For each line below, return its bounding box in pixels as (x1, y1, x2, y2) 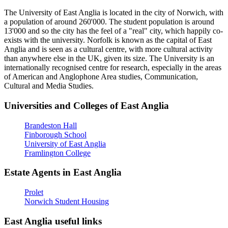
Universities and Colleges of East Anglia (4, 100, 169, 111)
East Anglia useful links (4, 215, 102, 226)
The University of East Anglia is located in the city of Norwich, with (4, 8, 223, 17)
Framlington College (24, 148, 91, 157)
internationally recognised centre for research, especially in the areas (4, 63, 221, 72)
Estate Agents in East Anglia (4, 167, 122, 178)
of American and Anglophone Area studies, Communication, (4, 72, 198, 81)
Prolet (24, 188, 43, 196)
